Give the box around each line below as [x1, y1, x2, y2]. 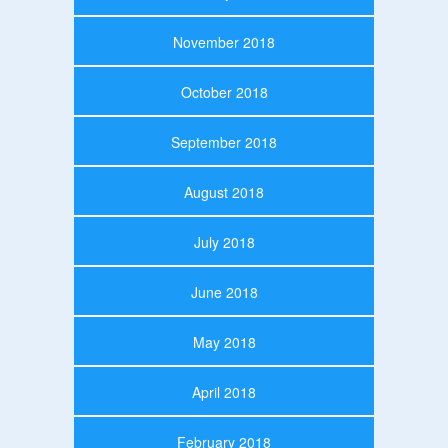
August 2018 [184, 181, 264, 202]
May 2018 [192, 331, 256, 352]
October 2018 [180, 81, 268, 102]
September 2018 [171, 131, 277, 152]
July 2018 [193, 231, 255, 252]
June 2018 [190, 281, 258, 302]
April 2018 [192, 381, 256, 402]
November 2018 [173, 31, 275, 52]
